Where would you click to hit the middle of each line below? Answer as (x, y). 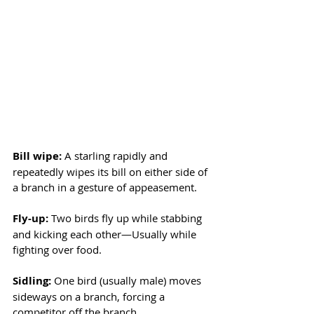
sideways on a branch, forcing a (90, 296)
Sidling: (33, 280)
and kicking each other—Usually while (106, 234)
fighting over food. (57, 249)
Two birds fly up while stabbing (128, 218)
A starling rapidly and (116, 155)
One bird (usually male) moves (129, 280)
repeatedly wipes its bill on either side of (111, 171)
